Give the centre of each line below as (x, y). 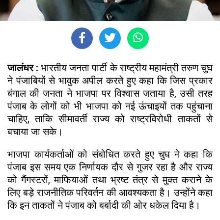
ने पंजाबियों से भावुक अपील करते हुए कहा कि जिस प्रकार (110, 80)
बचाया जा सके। (35, 131)
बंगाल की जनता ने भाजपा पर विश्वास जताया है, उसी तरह (110, 93)
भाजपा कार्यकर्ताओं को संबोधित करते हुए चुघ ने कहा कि (110, 154)
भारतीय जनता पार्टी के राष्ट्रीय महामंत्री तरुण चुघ (127, 68)
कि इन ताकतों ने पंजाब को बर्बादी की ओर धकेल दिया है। (104, 205)
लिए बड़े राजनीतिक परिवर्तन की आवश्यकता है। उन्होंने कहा (110, 192)
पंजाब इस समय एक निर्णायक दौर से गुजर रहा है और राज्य (110, 167)
